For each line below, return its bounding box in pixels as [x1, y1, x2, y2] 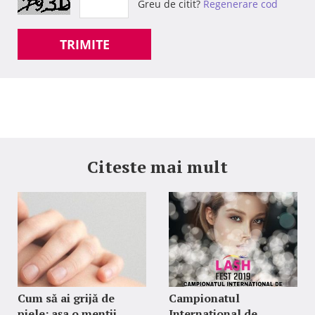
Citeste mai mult [87, 155, 228, 178]
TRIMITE [59, 36, 110, 53]
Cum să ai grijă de [18, 290, 115, 306]
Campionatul [168, 290, 240, 306]
